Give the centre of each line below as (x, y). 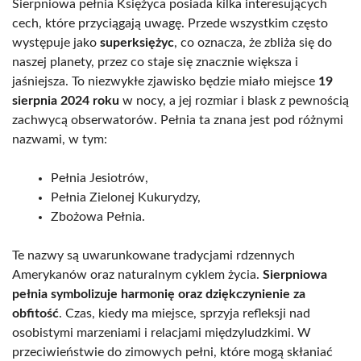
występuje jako (56, 43)
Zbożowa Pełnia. (98, 217)
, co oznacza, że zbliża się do (253, 43)
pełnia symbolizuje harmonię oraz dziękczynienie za (159, 295)
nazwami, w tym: (60, 140)
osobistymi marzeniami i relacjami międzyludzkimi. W (162, 333)
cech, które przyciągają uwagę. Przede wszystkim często (170, 24)
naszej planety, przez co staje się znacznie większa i (155, 62)
